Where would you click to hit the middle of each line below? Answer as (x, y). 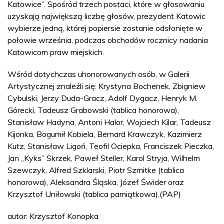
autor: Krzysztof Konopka (53, 216)
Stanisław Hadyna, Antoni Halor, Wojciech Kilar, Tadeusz (109, 122)
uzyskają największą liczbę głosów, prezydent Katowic (106, 16)
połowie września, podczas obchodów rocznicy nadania (108, 40)
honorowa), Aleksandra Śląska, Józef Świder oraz (96, 182)
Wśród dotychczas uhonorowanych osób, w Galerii (98, 74)
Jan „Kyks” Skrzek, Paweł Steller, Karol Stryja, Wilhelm (104, 158)
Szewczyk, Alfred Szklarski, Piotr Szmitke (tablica (96, 170)
